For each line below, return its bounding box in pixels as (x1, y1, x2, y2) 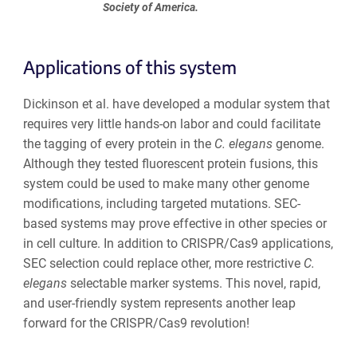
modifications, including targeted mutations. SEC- (22, 196, 300, 212)
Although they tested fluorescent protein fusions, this (22, 156, 318, 172)
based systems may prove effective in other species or (22, 216, 327, 232)
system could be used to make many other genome (22, 176, 309, 192)
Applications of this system (22, 56, 237, 79)
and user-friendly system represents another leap (22, 296, 296, 312)
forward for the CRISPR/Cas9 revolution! (22, 316, 249, 331)
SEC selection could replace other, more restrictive (22, 256, 304, 272)
